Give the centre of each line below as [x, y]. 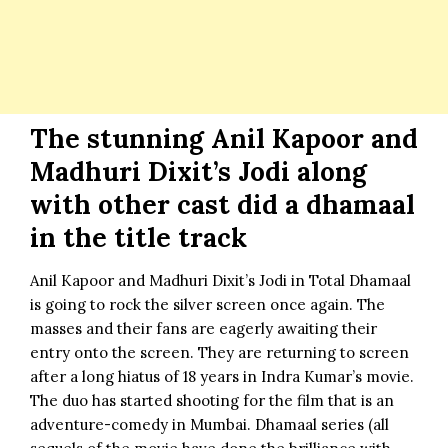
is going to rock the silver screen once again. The [207, 304]
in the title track [138, 237]
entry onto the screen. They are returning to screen [219, 352]
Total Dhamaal [360, 280]
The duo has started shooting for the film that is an [212, 400]
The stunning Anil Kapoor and [224, 138]
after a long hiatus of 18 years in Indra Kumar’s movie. [222, 376]
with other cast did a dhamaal [222, 204]
